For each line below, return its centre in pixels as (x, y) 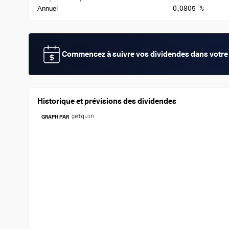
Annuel (48, 8)
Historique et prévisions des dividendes (107, 101)
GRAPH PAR (55, 117)
